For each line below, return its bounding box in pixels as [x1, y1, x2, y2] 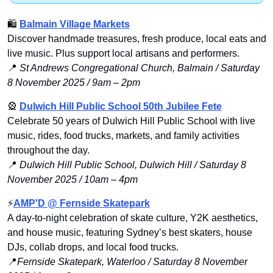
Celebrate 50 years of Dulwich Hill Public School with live [7, 116, 255, 127]
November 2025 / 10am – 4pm [7, 174, 138, 185]
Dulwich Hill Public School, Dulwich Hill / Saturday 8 [19, 160, 246, 171]
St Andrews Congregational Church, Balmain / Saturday [19, 63, 260, 74]
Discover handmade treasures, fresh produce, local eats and [7, 34, 266, 44]
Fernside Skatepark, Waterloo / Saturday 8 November [16, 257, 247, 268]
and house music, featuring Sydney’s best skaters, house [7, 227, 252, 238]
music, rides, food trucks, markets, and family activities [7, 130, 239, 141]
